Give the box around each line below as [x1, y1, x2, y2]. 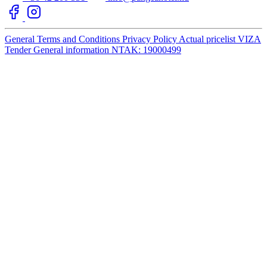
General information [33, 44, 111, 55]
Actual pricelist [179, 33, 238, 44]
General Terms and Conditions [5, 33, 122, 44]
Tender [5, 44, 33, 55]
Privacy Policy [122, 33, 179, 44]
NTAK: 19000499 [111, 44, 181, 55]
